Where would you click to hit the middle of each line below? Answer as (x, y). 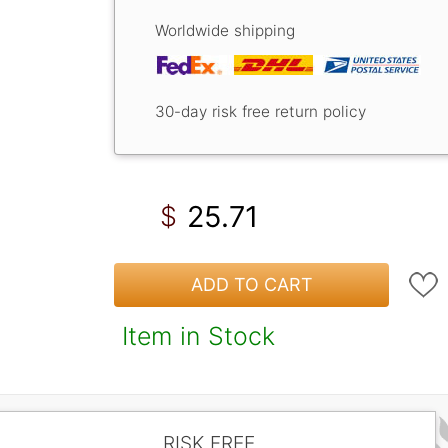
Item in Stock (198, 335)
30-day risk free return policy (260, 111)
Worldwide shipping (225, 30)
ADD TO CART (251, 285)
